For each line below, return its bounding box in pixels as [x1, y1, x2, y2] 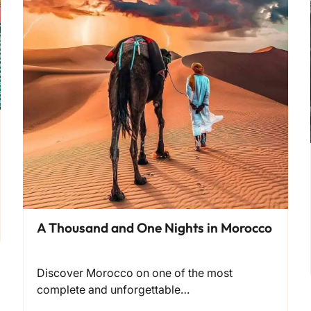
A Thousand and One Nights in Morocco [37, 219, 273, 237]
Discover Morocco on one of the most [37, 266, 233, 280]
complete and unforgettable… [37, 283, 190, 297]
